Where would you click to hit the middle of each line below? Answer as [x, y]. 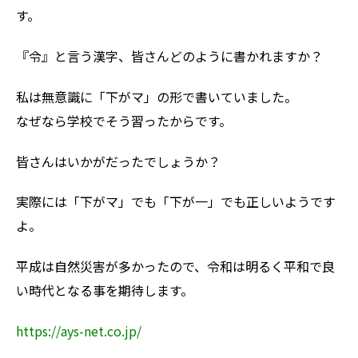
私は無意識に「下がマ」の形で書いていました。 [157, 96]
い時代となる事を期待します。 [105, 290]
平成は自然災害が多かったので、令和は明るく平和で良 [175, 267]
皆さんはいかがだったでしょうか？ [118, 161]
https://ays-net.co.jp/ [79, 330]
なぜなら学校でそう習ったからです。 [124, 120]
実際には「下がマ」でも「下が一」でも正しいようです [176, 202]
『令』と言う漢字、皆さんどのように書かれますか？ [169, 56]
